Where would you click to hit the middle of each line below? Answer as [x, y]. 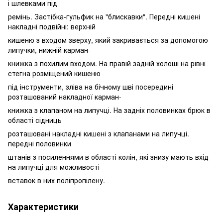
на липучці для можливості [54, 167]
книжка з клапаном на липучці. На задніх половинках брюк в [109, 110]
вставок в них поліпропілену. [56, 180]
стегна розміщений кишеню [54, 73]
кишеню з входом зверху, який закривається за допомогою [108, 40]
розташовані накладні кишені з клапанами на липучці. [99, 133]
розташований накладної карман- [65, 96]
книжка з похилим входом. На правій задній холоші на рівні [107, 63]
